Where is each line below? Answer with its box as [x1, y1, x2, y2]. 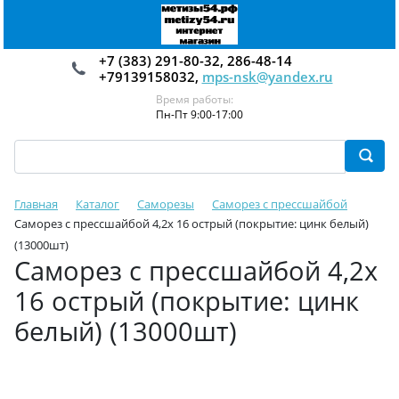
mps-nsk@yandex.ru [201, 68, 333, 85]
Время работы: [156, 92, 233, 107]
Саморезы [137, 196, 194, 212]
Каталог [76, 196, 119, 212]
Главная [14, 196, 58, 212]
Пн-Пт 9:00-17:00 [156, 107, 243, 122]
